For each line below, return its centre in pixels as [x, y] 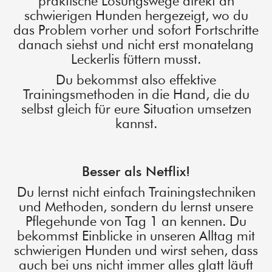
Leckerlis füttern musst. [136, 59]
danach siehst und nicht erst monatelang [136, 45]
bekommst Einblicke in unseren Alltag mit [136, 236]
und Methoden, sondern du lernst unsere [136, 207]
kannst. [136, 124]
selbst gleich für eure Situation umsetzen [136, 109]
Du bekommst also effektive [136, 80]
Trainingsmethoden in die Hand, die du [136, 94]
